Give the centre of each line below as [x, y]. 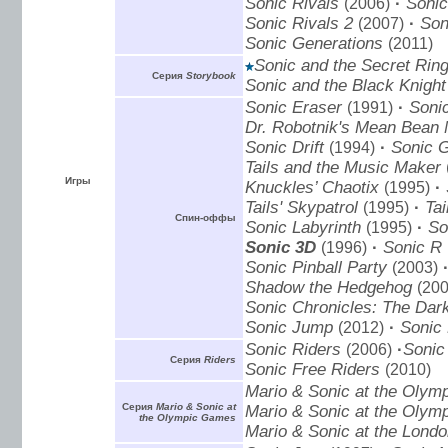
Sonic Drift [284, 147]
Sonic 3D [280, 247]
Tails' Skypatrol [301, 207]
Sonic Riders [293, 349]
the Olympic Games [187, 417]
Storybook [211, 75]
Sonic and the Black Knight [345, 85]
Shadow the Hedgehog [328, 287]
